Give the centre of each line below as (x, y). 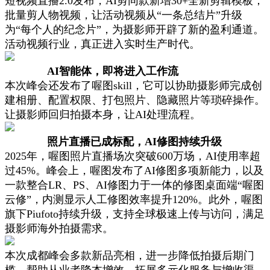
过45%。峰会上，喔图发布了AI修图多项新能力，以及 (134, 170)
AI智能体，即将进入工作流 (113, 71)
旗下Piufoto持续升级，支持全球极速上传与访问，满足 (135, 214)
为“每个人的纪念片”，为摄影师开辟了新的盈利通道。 (134, 29)
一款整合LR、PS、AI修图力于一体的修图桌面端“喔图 (134, 185)
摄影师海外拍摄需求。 (59, 228)
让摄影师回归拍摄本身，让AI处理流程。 (103, 114)
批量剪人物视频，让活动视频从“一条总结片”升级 (124, 15)
